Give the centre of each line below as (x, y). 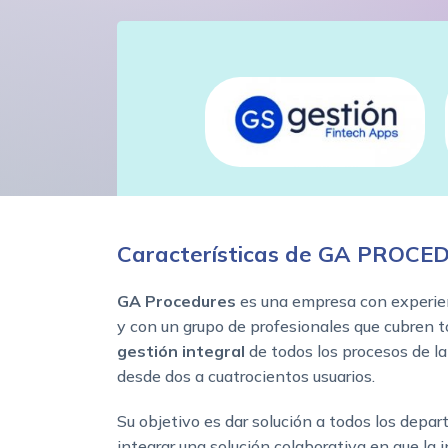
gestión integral (181, 351)
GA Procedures (176, 301)
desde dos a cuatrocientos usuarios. (246, 376)
